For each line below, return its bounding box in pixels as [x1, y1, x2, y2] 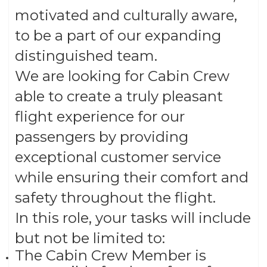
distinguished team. [15, 47, 157, 65]
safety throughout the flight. [15, 189, 216, 207]
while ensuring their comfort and [15, 169, 249, 187]
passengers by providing [15, 128, 188, 146]
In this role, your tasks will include [15, 209, 251, 227]
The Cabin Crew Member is [15, 247, 206, 265]
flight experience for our [15, 108, 185, 126]
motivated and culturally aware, [15, 7, 237, 24]
